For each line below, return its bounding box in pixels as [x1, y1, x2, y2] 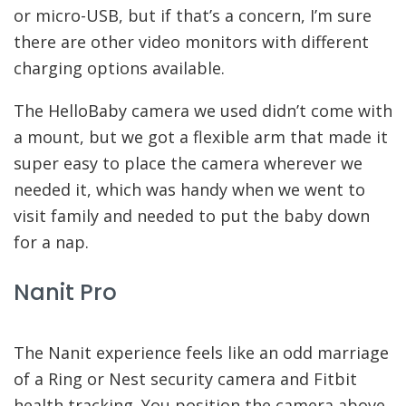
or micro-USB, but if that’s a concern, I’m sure [14, 5, 372, 27]
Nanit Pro [14, 276, 117, 309]
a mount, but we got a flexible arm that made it [14, 126, 388, 149]
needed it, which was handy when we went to [14, 179, 365, 201]
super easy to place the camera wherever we [14, 152, 362, 175]
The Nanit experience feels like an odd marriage [14, 342, 389, 364]
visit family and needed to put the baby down [14, 205, 370, 227]
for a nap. [14, 231, 89, 254]
